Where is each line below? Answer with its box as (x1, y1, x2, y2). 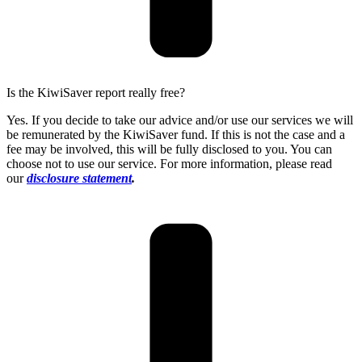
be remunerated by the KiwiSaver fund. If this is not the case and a (6, 127, 345, 141)
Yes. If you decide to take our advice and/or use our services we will (6, 112, 353, 127)
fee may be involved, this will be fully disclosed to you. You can (6, 141, 332, 156)
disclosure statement (27, 170, 132, 185)
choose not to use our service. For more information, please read (6, 156, 332, 170)
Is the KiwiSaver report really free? (6, 85, 185, 99)
